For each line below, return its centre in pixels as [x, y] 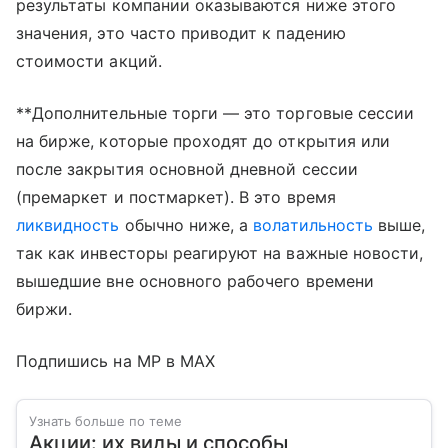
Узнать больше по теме [105, 420]
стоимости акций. [89, 60]
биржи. [44, 308]
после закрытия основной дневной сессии [187, 168]
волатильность [313, 224]
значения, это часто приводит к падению [181, 32]
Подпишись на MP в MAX [116, 360]
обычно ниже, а [186, 224]
